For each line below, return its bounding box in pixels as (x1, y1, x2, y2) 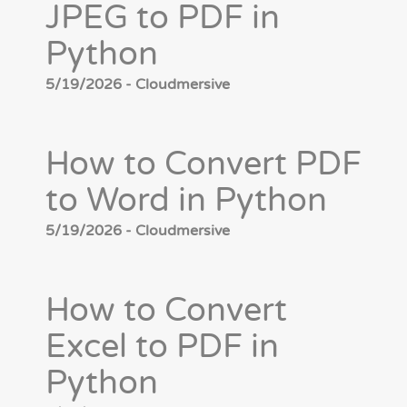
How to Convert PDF (45, 144, 362, 184)
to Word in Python (45, 181, 327, 221)
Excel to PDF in (45, 327, 279, 367)
